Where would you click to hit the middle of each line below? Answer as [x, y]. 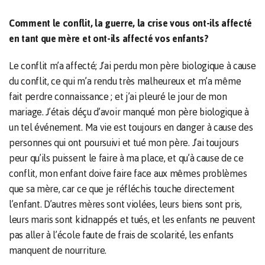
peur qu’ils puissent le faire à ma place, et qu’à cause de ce [126, 158]
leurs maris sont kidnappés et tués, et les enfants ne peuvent [132, 219]
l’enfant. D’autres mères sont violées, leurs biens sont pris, [125, 204]
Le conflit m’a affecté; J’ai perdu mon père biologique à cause [132, 66]
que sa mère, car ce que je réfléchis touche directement [122, 189]
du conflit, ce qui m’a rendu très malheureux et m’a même [125, 81]
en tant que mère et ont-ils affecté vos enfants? [109, 38]
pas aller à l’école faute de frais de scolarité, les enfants [122, 235]
